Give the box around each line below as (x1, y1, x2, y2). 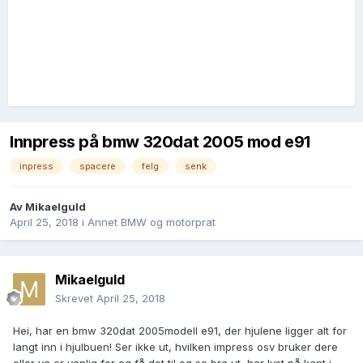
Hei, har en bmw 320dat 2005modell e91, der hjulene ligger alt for (13, 324, 347, 338)
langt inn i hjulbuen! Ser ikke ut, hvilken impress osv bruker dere (13, 340, 338, 354)
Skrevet (55, 292, 96, 305)
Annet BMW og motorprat (88, 216, 216, 229)
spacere (79, 160, 116, 173)
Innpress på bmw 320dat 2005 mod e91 (10, 132, 310, 152)
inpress (19, 160, 53, 173)
